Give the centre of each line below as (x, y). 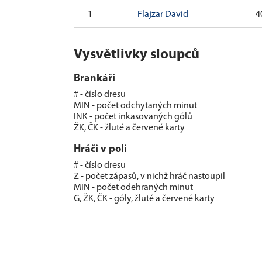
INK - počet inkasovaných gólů (133, 117)
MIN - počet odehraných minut (133, 187)
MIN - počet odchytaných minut (135, 106)
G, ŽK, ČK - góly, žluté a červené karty (144, 199)
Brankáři (94, 78)
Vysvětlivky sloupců (137, 55)
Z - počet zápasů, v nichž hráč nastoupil (149, 176)
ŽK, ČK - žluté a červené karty (129, 128)
